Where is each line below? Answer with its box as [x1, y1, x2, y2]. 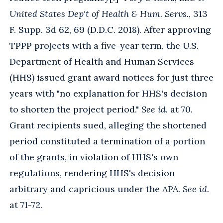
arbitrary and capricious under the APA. [9, 183, 183, 195]
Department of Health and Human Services [9, 55, 194, 67]
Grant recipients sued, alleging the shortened [9, 119, 207, 131]
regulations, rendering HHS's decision [9, 167, 175, 179]
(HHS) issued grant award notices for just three [9, 71, 214, 83]
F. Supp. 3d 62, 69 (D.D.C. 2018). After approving [9, 23, 211, 35]
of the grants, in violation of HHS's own [9, 151, 178, 163]
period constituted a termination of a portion [9, 135, 205, 147]
